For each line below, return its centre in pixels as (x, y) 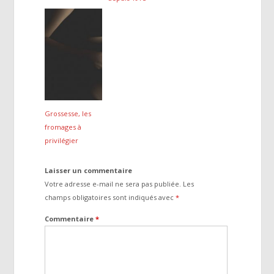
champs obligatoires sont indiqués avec (110, 198)
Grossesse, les (68, 113)
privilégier (62, 140)
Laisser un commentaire (89, 171)
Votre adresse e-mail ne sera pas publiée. (113, 184)
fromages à (63, 127)
